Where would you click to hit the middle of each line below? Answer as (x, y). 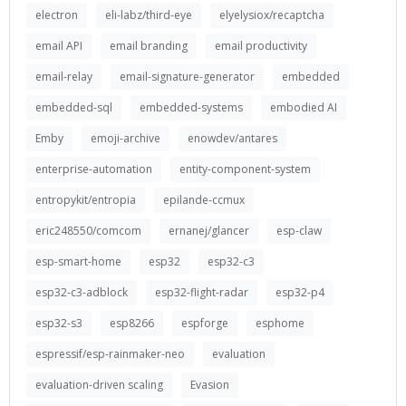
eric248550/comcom (88, 231)
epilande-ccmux (204, 200)
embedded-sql (74, 107)
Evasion (210, 385)
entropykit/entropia (86, 200)
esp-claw (299, 231)
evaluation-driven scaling (99, 385)
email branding (149, 46)
